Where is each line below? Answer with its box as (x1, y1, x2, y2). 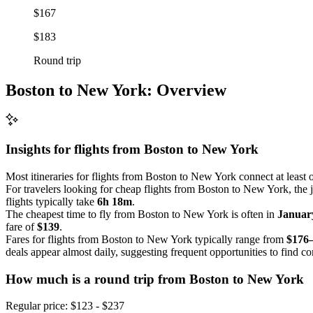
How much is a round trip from (6, 271, 189, 286)
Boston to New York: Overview (6, 80, 226, 99)
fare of (6, 220, 37, 233)
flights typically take (6, 195, 97, 208)
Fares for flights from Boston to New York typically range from (6, 233, 286, 245)
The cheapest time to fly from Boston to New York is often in (6, 208, 277, 220)
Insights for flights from (6, 142, 144, 157)
